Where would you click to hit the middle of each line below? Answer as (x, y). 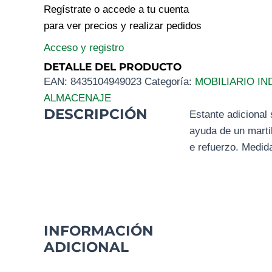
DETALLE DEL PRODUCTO (113, 67)
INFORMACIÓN (99, 230)
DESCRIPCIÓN (96, 114)
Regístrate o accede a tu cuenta (116, 10)
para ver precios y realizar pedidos (123, 26)
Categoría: (170, 82)
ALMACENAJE (77, 98)
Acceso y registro (84, 47)
